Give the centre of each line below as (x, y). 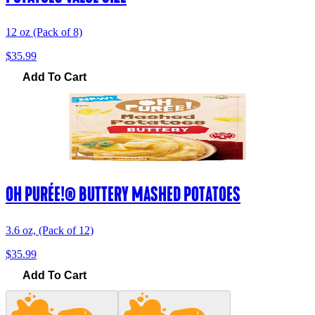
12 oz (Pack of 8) (44, 32)
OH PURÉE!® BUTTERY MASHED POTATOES (123, 195)
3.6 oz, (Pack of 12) (50, 231)
